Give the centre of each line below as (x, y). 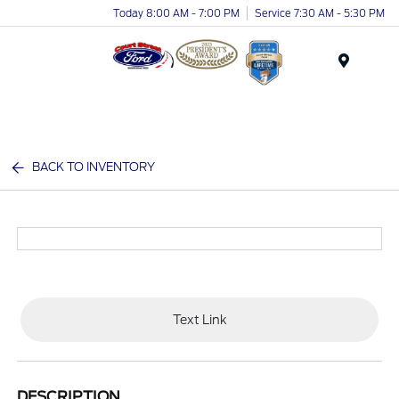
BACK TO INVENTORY (94, 167)
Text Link (199, 319)
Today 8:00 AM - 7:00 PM (176, 13)
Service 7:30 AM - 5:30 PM (320, 13)
